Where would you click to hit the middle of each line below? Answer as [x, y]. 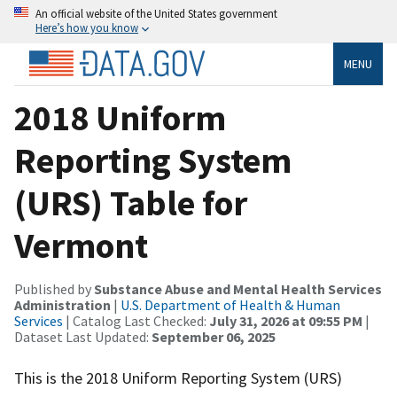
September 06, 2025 [214, 336]
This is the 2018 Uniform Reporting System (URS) [178, 378]
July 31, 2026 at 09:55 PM [286, 320]
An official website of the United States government [156, 13]
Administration [62, 304]
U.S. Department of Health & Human [230, 304]
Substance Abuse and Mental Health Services [238, 288]
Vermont [81, 245]
